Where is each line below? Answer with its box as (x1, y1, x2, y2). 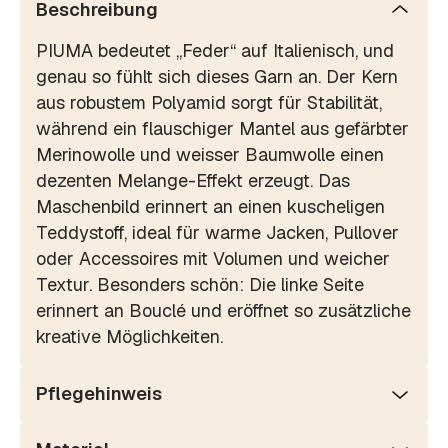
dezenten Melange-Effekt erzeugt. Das (36, 169, 350, 193)
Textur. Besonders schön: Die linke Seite (36, 273, 364, 297)
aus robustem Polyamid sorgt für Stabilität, (36, 91, 382, 115)
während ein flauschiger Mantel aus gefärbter (36, 117, 409, 141)
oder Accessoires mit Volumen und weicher (36, 247, 390, 271)
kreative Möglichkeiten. (36, 325, 223, 349)
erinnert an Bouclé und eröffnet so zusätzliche (36, 299, 411, 323)
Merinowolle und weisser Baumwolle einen (36, 143, 384, 167)
